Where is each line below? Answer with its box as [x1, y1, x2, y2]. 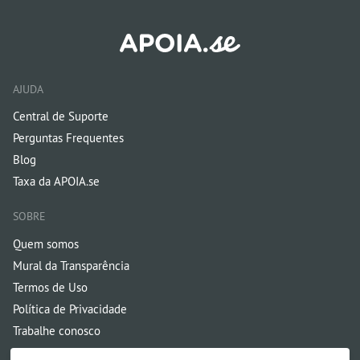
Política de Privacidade [13, 301, 127, 317]
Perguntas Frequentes [13, 130, 124, 146]
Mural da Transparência [13, 257, 129, 273]
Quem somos [13, 235, 79, 252]
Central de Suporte [13, 108, 108, 125]
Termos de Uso [13, 279, 88, 295]
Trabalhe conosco [13, 322, 100, 338]
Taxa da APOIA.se [13, 174, 100, 190]
